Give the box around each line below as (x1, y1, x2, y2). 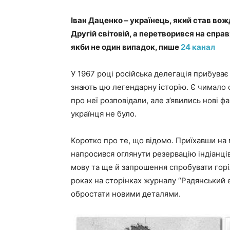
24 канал (181, 42, 215, 52)
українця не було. (71, 109, 137, 119)
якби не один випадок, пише (71, 42, 181, 52)
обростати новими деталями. (71, 189, 181, 199)
